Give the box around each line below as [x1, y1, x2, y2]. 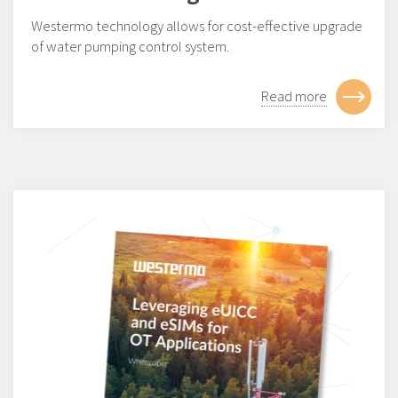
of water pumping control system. [31, 36, 229, 56]
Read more [261, 85, 327, 106]
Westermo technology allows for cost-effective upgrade [31, 15, 362, 36]
